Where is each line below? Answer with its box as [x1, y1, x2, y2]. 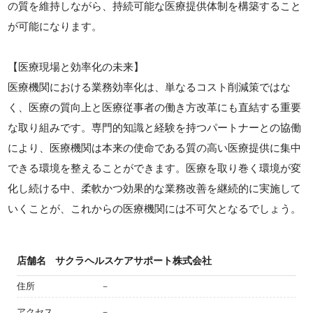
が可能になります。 [8, 20, 103, 32]
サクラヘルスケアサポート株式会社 [55, 255, 212, 266]
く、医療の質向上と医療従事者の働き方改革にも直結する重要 [8, 101, 302, 113]
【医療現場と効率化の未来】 [8, 61, 145, 73]
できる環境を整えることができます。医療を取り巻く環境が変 [8, 162, 302, 174]
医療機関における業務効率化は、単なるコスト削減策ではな [8, 81, 291, 93]
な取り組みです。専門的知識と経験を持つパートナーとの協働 [8, 122, 302, 133]
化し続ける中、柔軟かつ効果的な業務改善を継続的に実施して [8, 182, 302, 194]
